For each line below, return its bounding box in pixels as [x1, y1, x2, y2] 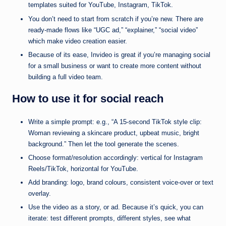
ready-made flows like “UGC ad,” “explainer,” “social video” [28, 26, 198, 34]
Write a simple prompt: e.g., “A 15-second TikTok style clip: [28, 118, 202, 126]
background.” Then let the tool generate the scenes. [28, 140, 179, 148]
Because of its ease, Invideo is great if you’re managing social [28, 50, 210, 59]
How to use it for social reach [12, 92, 163, 105]
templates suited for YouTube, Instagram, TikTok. [28, 1, 173, 9]
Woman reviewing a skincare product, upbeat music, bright [28, 129, 199, 137]
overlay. [28, 189, 51, 197]
